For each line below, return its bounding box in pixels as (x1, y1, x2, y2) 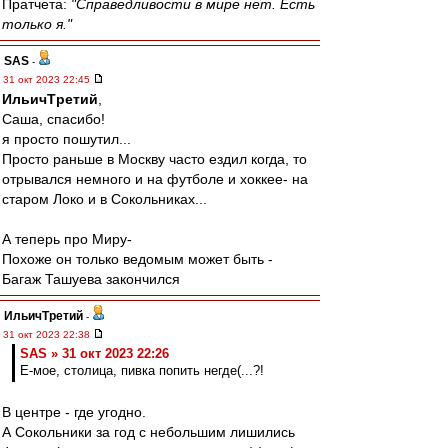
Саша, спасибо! (2, 111, 105, 127)
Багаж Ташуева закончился (2, 271, 180, 287)
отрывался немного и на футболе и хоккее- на (2, 171, 308, 187)
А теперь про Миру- (2, 231, 132, 247)
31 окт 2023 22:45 (3, 74, 93, 85)
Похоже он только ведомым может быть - (2, 251, 273, 267)
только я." (2, 16, 72, 32)
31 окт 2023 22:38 (3, 329, 93, 340)
